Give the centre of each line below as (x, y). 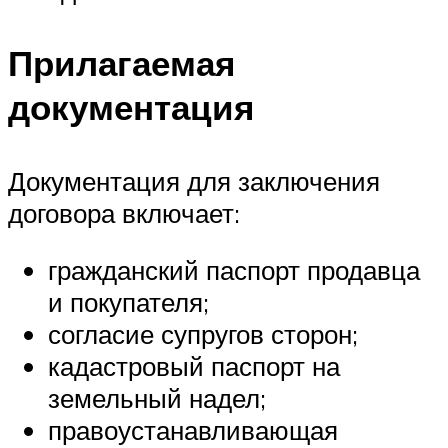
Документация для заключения (194, 180)
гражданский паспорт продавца (234, 270)
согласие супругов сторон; (203, 334)
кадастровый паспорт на (194, 366)
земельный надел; (157, 398)
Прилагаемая (121, 63)
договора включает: (124, 212)
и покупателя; (128, 302)
